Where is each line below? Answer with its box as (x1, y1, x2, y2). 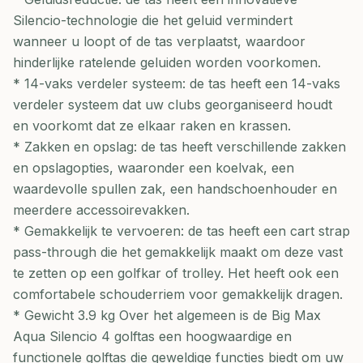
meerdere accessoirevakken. (13, 202, 190, 218)
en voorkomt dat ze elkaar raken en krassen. (13, 117, 291, 134)
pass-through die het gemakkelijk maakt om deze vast (13, 244, 343, 260)
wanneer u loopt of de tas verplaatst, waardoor (13, 33, 305, 49)
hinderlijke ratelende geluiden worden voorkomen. (13, 54, 321, 70)
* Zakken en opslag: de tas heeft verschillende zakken (13, 139, 346, 155)
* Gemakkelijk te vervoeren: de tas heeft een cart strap (13, 223, 350, 239)
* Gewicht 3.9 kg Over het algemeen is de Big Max (13, 307, 321, 323)
